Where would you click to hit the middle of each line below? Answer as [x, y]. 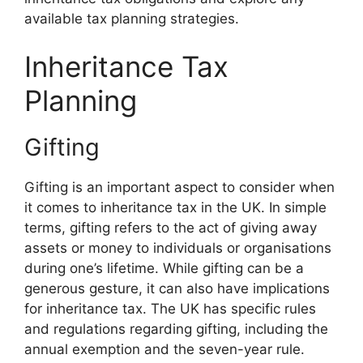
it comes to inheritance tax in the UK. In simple [175, 207]
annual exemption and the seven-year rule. [164, 349]
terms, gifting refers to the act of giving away [171, 228]
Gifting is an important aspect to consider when [179, 187]
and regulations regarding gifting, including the [176, 329]
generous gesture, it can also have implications [177, 288]
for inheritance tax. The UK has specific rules [170, 309]
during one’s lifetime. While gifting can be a [164, 268]
